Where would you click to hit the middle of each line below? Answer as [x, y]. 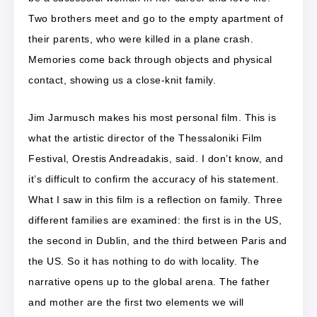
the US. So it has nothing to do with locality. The [144, 261]
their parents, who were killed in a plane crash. [141, 39]
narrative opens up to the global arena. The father [149, 281]
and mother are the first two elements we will [136, 302]
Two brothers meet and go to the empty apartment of [156, 18]
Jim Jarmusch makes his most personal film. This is [152, 117]
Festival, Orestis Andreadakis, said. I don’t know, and [156, 158]
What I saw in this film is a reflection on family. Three [155, 199]
